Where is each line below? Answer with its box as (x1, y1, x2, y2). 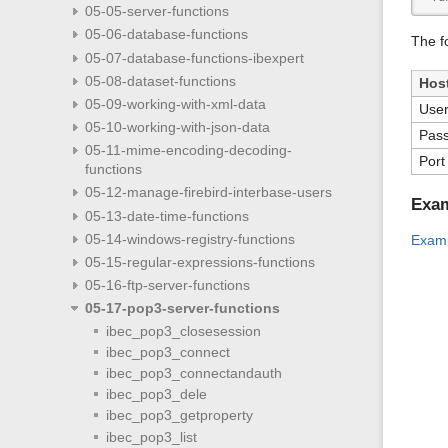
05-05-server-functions (84, 3, 229, 20)
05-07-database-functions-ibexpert (84, 49, 304, 66)
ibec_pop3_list (105, 428, 197, 445)
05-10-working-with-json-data (84, 119, 270, 136)
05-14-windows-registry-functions (84, 230, 295, 247)
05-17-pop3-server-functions (84, 300, 280, 317)
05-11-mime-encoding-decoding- (84, 142, 292, 159)
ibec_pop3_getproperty (105, 407, 253, 424)
